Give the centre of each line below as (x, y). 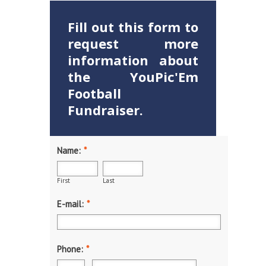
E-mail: (70, 204)
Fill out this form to (133, 27)
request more (133, 44)
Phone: (70, 249)
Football (94, 94)
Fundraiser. (105, 110)
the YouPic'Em (133, 77)
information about (133, 60)
